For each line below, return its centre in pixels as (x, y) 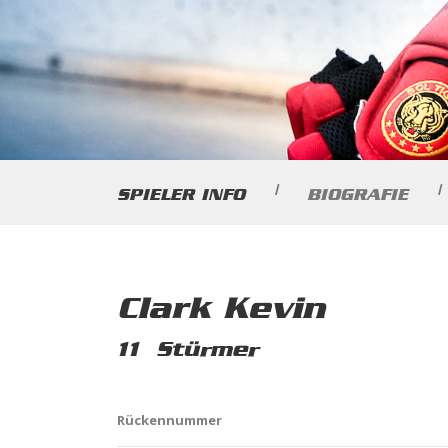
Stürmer (207, 349)
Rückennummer (169, 420)
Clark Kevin (221, 307)
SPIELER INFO (181, 194)
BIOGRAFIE (357, 194)
